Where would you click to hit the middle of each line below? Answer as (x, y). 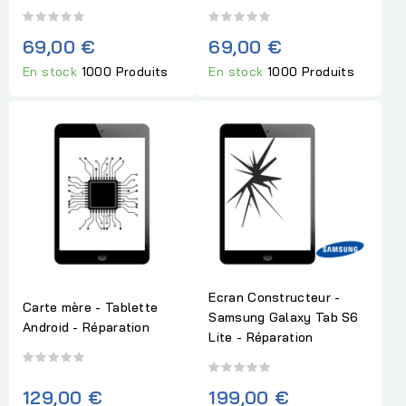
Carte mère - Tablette (91, 308)
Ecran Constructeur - (275, 298)
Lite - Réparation (261, 338)
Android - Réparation (87, 328)
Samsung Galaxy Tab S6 (284, 318)
